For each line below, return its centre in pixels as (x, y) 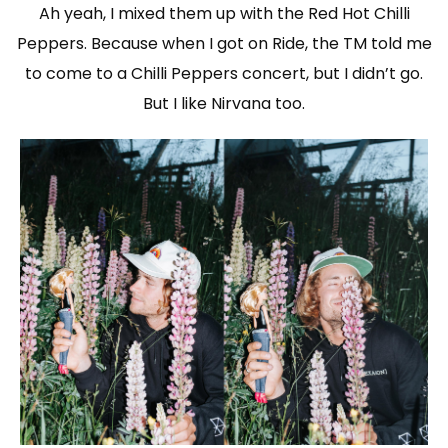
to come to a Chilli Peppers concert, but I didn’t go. (224, 74)
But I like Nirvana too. (224, 104)
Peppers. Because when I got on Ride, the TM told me (224, 44)
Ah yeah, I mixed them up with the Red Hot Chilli (224, 14)
